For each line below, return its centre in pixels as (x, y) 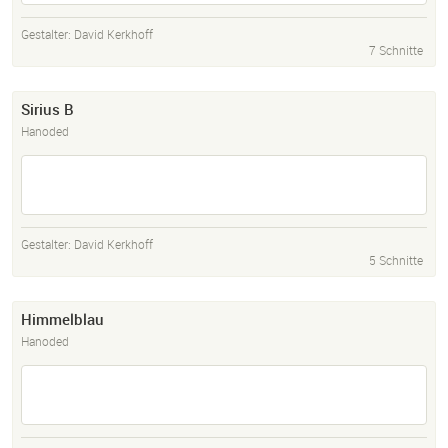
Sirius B (47, 109)
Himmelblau (62, 319)
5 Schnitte (396, 260)
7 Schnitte (396, 50)
